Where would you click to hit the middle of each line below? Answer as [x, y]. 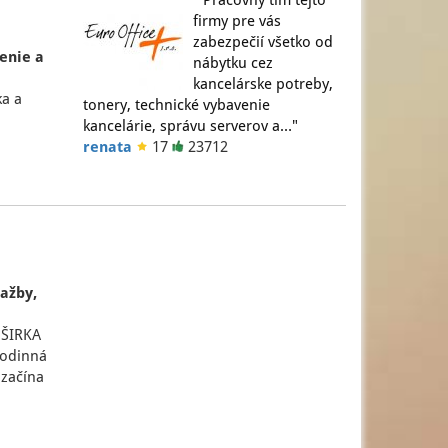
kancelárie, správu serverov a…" [191, 126]
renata [108, 147]
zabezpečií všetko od [263, 42]
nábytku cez [233, 63]
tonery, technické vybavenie [177, 105]
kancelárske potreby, [263, 84]
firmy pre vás [237, 21]
